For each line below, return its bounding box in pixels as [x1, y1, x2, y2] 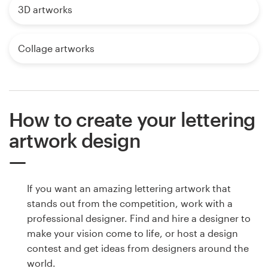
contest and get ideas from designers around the [27, 242, 249, 254]
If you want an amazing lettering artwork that [27, 182, 231, 194]
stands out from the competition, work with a [27, 197, 233, 209]
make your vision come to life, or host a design [27, 227, 238, 239]
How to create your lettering [9, 108, 255, 131]
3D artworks [18, 4, 72, 16]
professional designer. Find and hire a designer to [27, 212, 251, 224]
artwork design [9, 129, 140, 152]
